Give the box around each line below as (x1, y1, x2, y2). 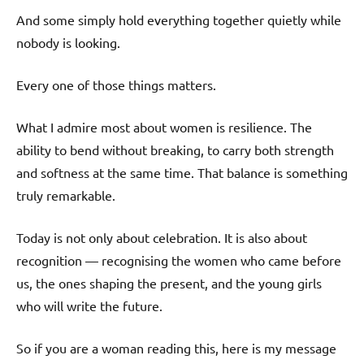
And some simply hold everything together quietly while (16, 11, 341, 28)
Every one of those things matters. (16, 76, 216, 93)
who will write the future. (16, 297, 162, 314)
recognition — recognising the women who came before (16, 252, 341, 269)
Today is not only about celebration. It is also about (16, 229, 307, 246)
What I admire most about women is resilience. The (16, 119, 312, 136)
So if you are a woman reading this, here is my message (16, 340, 336, 357)
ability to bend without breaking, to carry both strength (16, 141, 334, 158)
